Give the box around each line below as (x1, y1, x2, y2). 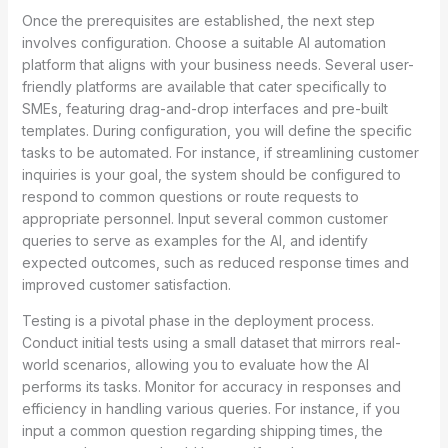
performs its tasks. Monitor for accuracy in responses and (21, 378, 401, 396)
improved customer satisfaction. (21, 276, 231, 294)
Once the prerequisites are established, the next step (21, 12, 375, 30)
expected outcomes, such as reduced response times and (21, 254, 409, 272)
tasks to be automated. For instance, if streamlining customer (21, 144, 419, 162)
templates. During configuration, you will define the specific (21, 122, 412, 140)
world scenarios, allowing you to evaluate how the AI (21, 356, 369, 374)
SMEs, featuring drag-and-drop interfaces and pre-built (21, 100, 388, 118)
